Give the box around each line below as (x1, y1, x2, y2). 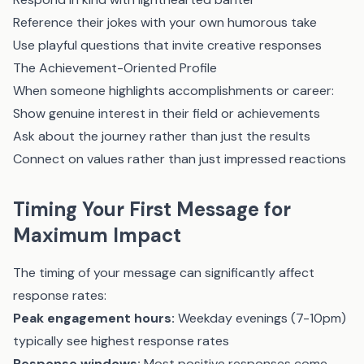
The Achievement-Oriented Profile (13, 59, 217, 76)
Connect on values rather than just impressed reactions (13, 150, 346, 167)
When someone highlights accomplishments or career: (13, 82, 334, 99)
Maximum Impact (13, 223, 181, 248)
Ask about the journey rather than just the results (13, 128, 310, 145)
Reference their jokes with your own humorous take (13, 14, 317, 31)
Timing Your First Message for (13, 197, 291, 222)
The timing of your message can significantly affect (13, 264, 314, 281)
